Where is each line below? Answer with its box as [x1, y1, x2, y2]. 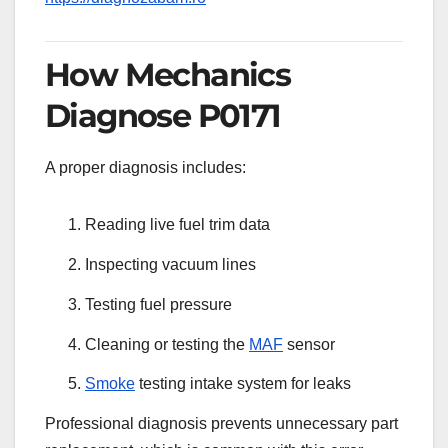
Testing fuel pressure [85, 295, 232, 313]
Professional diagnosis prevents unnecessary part [45, 415, 398, 433]
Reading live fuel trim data [85, 216, 270, 234]
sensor [283, 335, 335, 353]
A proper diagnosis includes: [45, 159, 246, 177]
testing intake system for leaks [135, 375, 351, 393]
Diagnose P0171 [45, 96, 281, 136]
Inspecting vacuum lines [85, 256, 256, 274]
